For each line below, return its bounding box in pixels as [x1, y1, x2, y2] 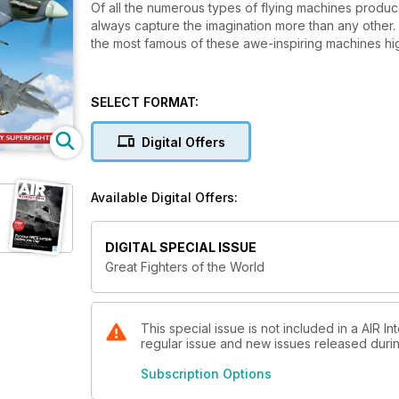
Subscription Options [141, 366, 272, 382]
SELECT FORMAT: [91, 94, 199, 110]
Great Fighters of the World [105, 259, 265, 275]
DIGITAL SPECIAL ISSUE [105, 240, 256, 256]
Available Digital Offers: [91, 190, 238, 205]
